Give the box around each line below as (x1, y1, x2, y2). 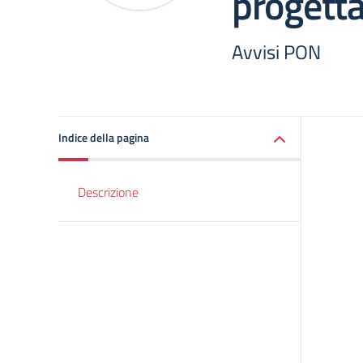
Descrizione (78, 182, 139, 202)
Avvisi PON (232, 37, 321, 66)
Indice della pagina (58, 129, 149, 146)
